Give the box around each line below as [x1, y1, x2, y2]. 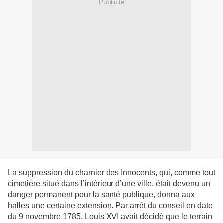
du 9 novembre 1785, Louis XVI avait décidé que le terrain [8, 212, 212, 221]
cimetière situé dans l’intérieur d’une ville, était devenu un [8, 179, 210, 188]
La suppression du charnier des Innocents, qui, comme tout [8, 168, 215, 177]
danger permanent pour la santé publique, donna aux [8, 190, 195, 199]
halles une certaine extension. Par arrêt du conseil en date [8, 201, 213, 210]
